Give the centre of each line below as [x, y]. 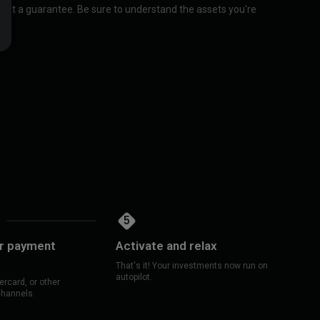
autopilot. [134, 277]
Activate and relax [166, 246]
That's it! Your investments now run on [191, 266]
